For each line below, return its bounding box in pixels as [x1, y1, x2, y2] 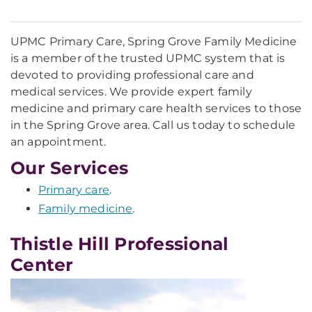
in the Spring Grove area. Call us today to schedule [10, 118, 296, 132]
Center [10, 254, 74, 275]
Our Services [10, 157, 128, 178]
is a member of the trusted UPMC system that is [10, 52, 286, 65]
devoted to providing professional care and [10, 68, 254, 81]
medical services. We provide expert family [10, 85, 252, 98]
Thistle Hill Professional [10, 233, 229, 254]
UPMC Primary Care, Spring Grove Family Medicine [10, 35, 297, 48]
